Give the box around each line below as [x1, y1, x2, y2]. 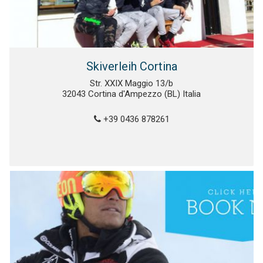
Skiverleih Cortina [86, 59, 177, 74]
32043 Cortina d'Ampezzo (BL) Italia [62, 89, 201, 100]
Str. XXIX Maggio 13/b [90, 78, 173, 89]
